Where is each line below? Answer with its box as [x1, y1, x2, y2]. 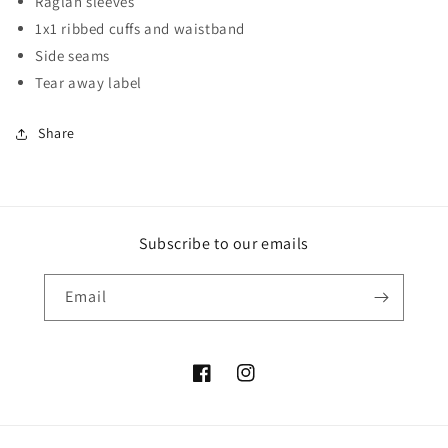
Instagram [236, 374, 303, 393]
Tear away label [35, 73, 142, 92]
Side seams [35, 46, 110, 65]
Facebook [192, 374, 255, 393]
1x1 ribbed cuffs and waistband [35, 19, 245, 38]
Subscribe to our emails [139, 233, 309, 254]
